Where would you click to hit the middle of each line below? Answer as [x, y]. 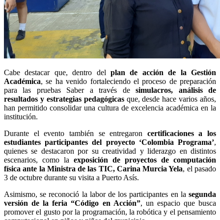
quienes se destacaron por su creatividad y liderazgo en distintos [110, 151]
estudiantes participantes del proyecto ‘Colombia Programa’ [109, 142]
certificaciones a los [181, 134]
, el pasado [200, 169]
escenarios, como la [39, 160]
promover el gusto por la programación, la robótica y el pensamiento [110, 212]
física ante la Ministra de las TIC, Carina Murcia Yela [94, 169]
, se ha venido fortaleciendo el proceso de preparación [128, 82]
